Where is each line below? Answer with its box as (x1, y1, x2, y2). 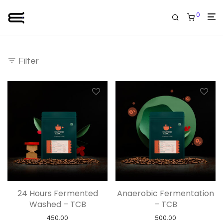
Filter (18, 56, 39, 66)
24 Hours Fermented (17, 188, 98, 199)
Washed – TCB (29, 199, 86, 210)
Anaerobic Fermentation (117, 188, 214, 199)
